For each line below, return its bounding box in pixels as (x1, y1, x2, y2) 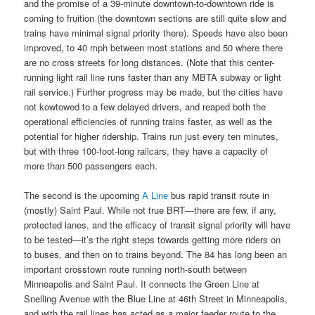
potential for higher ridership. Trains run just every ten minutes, (24, 129, 279, 143)
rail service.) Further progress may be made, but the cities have (24, 85, 283, 99)
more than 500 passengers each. (24, 159, 158, 173)
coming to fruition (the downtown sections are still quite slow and (24, 11, 287, 25)
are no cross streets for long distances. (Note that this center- (24, 56, 275, 70)
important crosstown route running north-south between (24, 262, 247, 276)
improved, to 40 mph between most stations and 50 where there (24, 41, 283, 55)
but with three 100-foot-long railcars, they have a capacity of (24, 144, 269, 158)
